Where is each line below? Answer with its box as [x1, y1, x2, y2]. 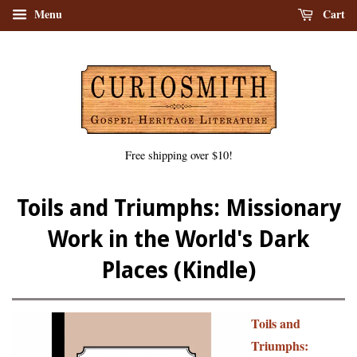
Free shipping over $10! [124, 147, 233, 163]
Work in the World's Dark [48, 226, 309, 253]
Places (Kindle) [101, 257, 256, 284]
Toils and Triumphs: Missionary [16, 195, 341, 222]
